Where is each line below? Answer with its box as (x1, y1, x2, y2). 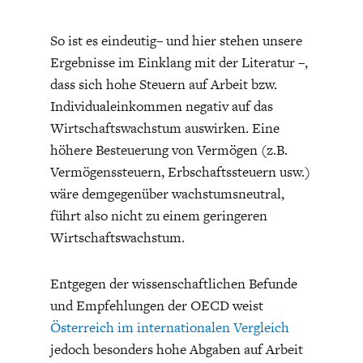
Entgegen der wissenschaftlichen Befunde (49, 274, 297, 294)
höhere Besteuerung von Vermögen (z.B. (49, 140, 288, 160)
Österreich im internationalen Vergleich (49, 318, 289, 338)
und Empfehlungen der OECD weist (49, 296, 263, 316)
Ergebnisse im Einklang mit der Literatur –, (49, 53, 308, 73)
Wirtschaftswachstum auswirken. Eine (49, 118, 280, 139)
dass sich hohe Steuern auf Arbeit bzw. (49, 75, 277, 95)
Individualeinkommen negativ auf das (49, 96, 273, 117)
